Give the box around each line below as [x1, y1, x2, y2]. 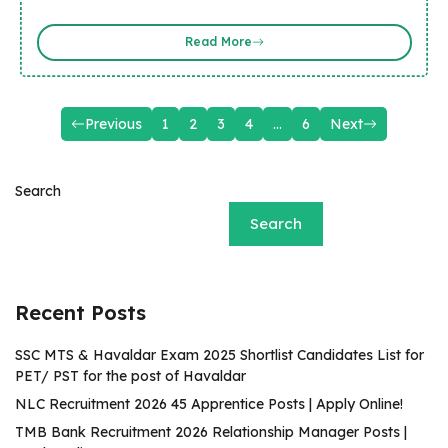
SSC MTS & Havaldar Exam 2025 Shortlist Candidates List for [15, 346, 424, 364]
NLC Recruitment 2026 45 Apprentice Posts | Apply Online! [15, 395, 403, 413]
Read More [184, 34, 252, 49]
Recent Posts [15, 300, 146, 325]
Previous [85, 115, 142, 133]
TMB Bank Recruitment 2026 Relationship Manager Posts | [15, 423, 407, 441]
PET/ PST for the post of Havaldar [15, 367, 246, 385]
